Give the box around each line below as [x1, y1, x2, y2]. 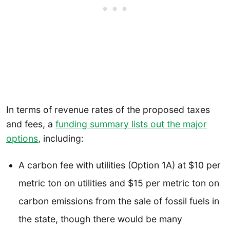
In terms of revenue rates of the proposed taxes [6, 104, 210, 116]
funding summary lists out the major [55, 119, 207, 130]
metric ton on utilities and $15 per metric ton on [18, 177, 219, 188]
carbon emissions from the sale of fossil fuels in [18, 195, 219, 206]
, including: [38, 133, 84, 144]
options [6, 133, 38, 144]
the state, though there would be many [18, 213, 182, 224]
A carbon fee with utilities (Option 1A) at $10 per [18, 159, 221, 170]
